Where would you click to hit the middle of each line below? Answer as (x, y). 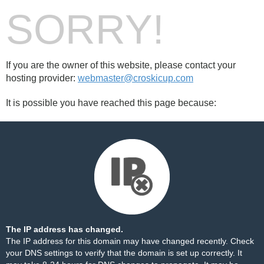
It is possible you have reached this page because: (111, 103)
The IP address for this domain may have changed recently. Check (130, 241)
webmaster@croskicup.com (136, 78)
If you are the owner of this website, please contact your (121, 65)
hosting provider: (42, 78)
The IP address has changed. (65, 229)
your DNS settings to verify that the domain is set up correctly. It (124, 253)
